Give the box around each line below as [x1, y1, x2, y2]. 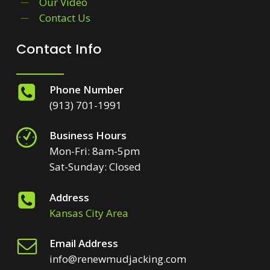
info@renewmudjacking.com [49, 252, 187, 266]
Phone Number [49, 83, 124, 97]
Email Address [49, 236, 119, 251]
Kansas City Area [49, 206, 129, 221]
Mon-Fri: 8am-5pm [49, 144, 140, 159]
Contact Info [16, 40, 101, 59]
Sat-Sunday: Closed [49, 160, 142, 174]
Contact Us [39, 11, 91, 25]
